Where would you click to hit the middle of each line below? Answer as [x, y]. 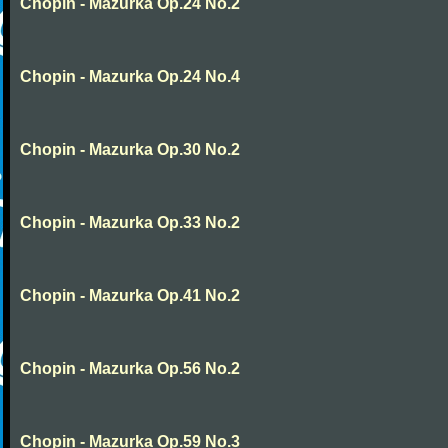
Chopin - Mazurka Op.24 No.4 [130, 76]
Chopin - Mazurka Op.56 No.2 [130, 368]
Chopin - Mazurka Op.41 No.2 [130, 295]
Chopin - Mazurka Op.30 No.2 [130, 149]
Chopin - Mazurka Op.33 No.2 [130, 222]
